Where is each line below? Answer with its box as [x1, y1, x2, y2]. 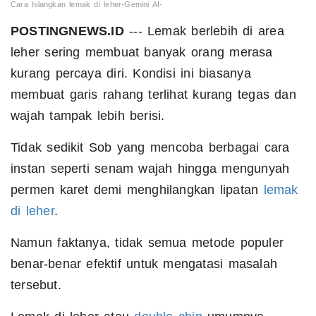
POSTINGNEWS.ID [11, 24, 124, 39]
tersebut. [11, 278, 61, 293]
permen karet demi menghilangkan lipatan [11, 183, 264, 197]
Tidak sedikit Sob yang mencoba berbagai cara [11, 140, 290, 155]
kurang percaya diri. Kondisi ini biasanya [11, 66, 251, 81]
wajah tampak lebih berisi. [11, 109, 165, 123]
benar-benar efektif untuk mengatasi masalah [11, 257, 278, 272]
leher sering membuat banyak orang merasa [11, 45, 273, 60]
